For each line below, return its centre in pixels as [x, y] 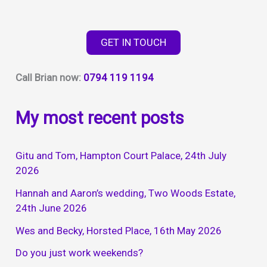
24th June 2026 [52, 208]
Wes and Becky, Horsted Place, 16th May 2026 [119, 230]
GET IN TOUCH [133, 43]
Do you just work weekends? [80, 253]
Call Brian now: [50, 78]
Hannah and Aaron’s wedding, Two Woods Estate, [126, 193]
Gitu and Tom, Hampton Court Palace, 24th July [121, 156]
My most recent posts [100, 118]
